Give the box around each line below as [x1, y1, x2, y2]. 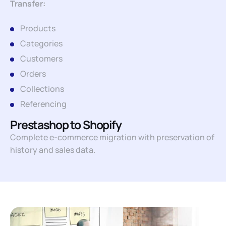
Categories [20, 38, 63, 49]
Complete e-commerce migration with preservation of [10, 132, 214, 143]
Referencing [20, 98, 67, 109]
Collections [20, 83, 64, 94]
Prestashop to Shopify [10, 117, 122, 133]
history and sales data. [10, 144, 95, 155]
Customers [20, 53, 63, 64]
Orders [20, 68, 46, 79]
